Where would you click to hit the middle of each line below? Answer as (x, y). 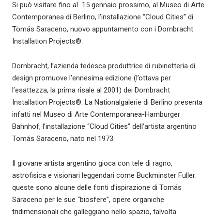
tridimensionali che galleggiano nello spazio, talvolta (94, 212)
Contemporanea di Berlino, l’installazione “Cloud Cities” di (103, 17)
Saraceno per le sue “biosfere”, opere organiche (88, 200)
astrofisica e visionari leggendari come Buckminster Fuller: (104, 175)
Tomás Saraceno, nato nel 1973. (63, 139)
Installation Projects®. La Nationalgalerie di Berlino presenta (107, 102)
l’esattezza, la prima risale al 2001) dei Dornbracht (91, 90)
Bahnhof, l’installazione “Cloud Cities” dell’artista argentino (104, 126)
